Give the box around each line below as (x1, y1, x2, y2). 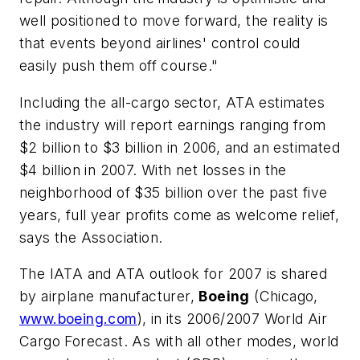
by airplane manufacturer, (19, 288, 199, 305)
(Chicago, (249, 288, 318, 305)
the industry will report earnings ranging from (19, 116, 326, 133)
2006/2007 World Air (186, 310, 328, 328)
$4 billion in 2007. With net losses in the (19, 161, 287, 178)
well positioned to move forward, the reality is (19, 11, 329, 29)
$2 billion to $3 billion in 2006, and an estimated (19, 138, 340, 156)
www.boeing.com (19, 310, 137, 328)
